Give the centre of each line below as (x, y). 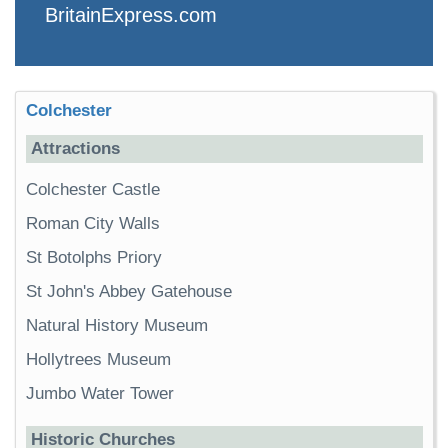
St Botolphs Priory (94, 258)
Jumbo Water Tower (100, 394)
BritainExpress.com (131, 15)
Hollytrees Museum (101, 360)
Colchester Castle (93, 190)
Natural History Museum (117, 326)
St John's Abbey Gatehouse (129, 292)
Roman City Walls (93, 224)
